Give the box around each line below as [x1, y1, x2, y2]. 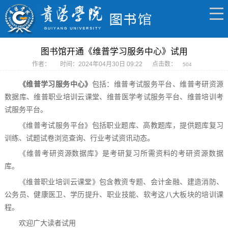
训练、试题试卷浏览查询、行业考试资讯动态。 [4, 134, 154, 142]
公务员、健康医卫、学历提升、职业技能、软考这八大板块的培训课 [4, 191, 224, 199]
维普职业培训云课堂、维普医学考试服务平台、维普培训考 [34, 93, 224, 101]
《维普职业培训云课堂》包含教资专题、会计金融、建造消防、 [18, 178, 224, 186]
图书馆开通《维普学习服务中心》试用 [40, 46, 188, 56]
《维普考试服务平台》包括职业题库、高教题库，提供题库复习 [18, 121, 224, 129]
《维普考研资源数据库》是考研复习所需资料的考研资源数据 [18, 150, 224, 158]
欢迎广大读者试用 [18, 219, 76, 227]
